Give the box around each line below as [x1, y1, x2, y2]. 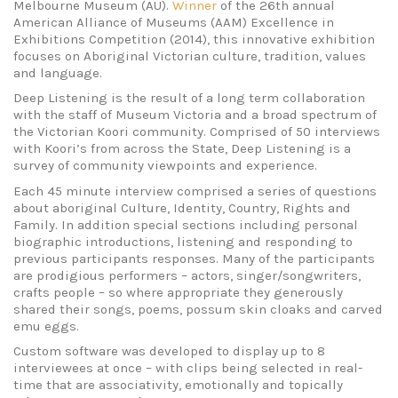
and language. [13, 64, 102, 81]
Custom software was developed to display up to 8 [13, 343, 325, 360]
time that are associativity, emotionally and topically [13, 377, 343, 394]
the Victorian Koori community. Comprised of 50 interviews [13, 123, 380, 140]
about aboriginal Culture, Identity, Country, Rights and [13, 199, 351, 216]
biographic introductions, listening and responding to [13, 233, 353, 250]
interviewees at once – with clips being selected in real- [13, 360, 362, 377]
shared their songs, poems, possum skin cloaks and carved [13, 300, 383, 317]
